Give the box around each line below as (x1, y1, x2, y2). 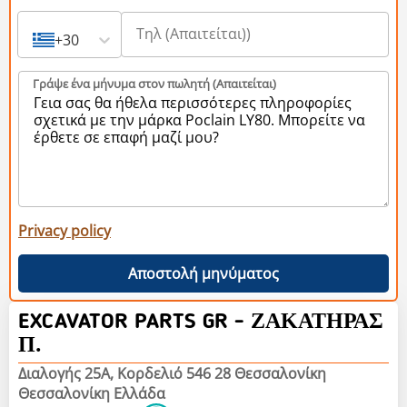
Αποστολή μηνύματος (128, 263, 279, 283)
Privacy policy (18, 220, 111, 241)
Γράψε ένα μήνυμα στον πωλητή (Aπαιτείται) (33, 74, 276, 92)
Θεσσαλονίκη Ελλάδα (18, 382, 165, 403)
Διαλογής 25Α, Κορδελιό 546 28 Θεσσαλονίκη (18, 362, 326, 383)
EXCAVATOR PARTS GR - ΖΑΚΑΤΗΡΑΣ (18, 311, 383, 333)
